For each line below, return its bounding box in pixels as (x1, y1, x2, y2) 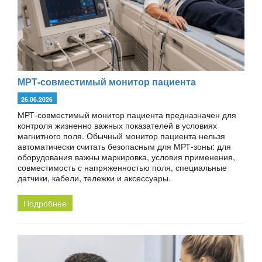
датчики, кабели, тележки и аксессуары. (18, 171, 171, 184)
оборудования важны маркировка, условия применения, (18, 150, 235, 163)
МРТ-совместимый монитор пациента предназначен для (18, 108, 236, 120)
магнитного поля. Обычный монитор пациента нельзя (18, 129, 225, 142)
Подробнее (23, 196, 67, 209)
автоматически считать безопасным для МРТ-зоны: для (18, 140, 231, 152)
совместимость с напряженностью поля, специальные (18, 161, 227, 173)
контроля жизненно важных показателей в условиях (18, 119, 217, 131)
